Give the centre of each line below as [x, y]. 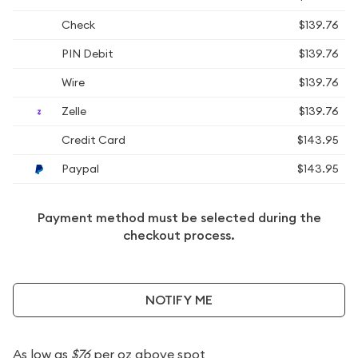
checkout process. [179, 235]
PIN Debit [86, 54]
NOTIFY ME [179, 300]
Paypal [79, 169]
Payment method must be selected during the [179, 218]
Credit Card [92, 140]
